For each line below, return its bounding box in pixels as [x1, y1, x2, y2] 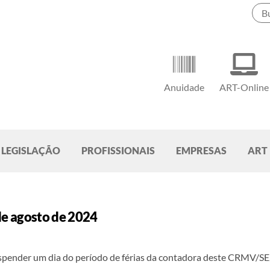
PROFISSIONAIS [81, 145, 155, 157]
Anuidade [164, 81, 205, 93]
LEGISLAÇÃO [1, 145, 60, 157]
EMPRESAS [176, 145, 227, 157]
